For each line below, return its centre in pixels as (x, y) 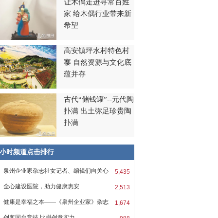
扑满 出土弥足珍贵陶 (98, 111)
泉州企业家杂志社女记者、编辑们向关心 (56, 171)
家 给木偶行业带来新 (98, 14)
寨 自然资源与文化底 (98, 62)
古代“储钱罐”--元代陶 (99, 99)
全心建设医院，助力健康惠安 (41, 186)
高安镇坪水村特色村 (97, 51)
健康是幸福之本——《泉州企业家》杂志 (56, 202)
